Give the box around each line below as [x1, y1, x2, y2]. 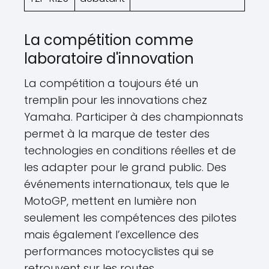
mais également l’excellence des [24, 226, 199, 242]
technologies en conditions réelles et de [24, 142, 236, 158]
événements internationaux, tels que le [24, 176, 229, 192]
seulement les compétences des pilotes [24, 210, 237, 225]
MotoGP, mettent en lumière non [24, 193, 196, 208]
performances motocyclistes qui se [24, 243, 214, 259]
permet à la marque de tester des [24, 125, 210, 141]
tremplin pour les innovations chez [24, 92, 207, 107]
